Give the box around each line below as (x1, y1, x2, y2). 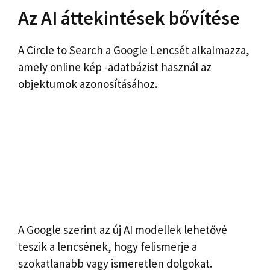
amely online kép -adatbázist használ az (18, 60, 212, 75)
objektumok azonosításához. (18, 77, 157, 92)
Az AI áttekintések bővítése (18, 6, 240, 31)
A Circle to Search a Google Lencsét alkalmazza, (18, 43, 250, 58)
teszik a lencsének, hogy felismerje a (18, 239, 197, 254)
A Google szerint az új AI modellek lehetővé (18, 222, 227, 237)
